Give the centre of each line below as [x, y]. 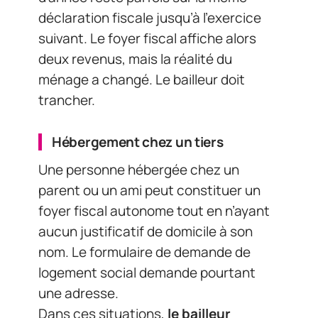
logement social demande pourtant [147, 273]
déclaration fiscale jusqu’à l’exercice [150, 17]
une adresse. [78, 294]
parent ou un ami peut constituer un [149, 191]
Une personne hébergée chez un [139, 170]
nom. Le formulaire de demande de [144, 252]
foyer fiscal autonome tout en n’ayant [154, 211]
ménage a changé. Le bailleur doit [142, 79]
